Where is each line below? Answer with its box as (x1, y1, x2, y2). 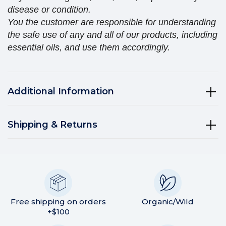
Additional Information (8, 86, 114, 97)
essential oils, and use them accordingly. (8, 42, 170, 53)
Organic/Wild (141, 197, 194, 207)
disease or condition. (8, 5, 91, 15)
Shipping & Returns (8, 119, 97, 131)
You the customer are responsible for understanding (8, 17, 216, 28)
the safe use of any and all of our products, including (8, 30, 217, 40)
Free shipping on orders (11, 197, 106, 207)
